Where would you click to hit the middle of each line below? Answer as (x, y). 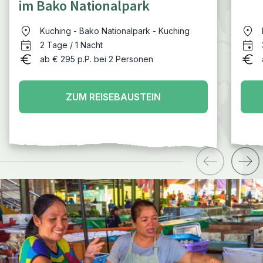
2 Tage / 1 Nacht (71, 45)
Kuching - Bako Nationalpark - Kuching (115, 31)
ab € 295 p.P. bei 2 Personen (97, 59)
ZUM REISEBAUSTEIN (113, 97)
